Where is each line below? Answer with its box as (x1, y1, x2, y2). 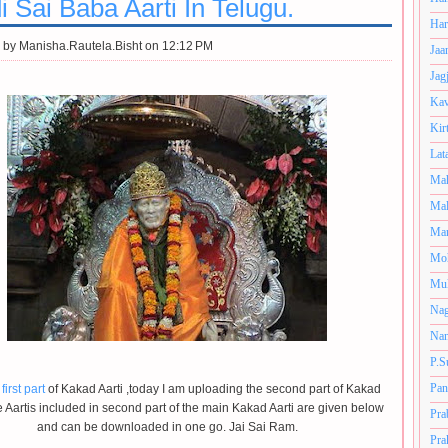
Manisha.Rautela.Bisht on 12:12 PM (19, 39, 213, 53)
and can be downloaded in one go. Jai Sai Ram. (36, 420, 298, 434)
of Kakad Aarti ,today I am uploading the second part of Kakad (44, 382, 381, 396)
